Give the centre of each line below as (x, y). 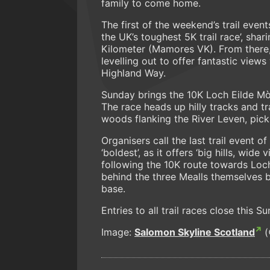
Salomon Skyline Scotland (195, 232)
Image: (118, 232)
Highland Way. (135, 73)
